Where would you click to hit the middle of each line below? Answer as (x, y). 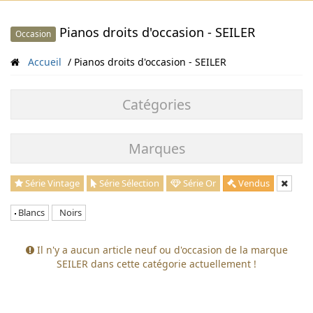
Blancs (30, 212)
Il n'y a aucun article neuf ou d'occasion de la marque (161, 250)
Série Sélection (128, 183)
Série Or (198, 183)
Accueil (45, 62)
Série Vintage (51, 183)
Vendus (253, 183)
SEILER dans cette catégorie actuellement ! (156, 264)
